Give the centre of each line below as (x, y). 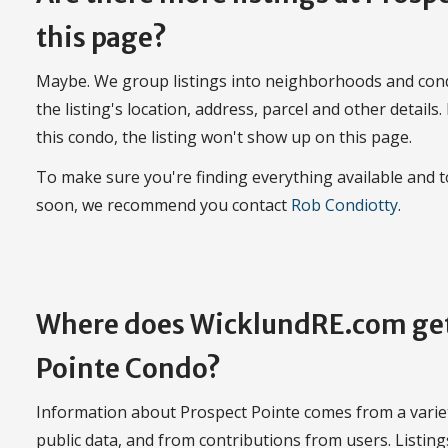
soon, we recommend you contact (163, 205)
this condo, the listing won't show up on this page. (224, 136)
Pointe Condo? (128, 369)
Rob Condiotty (344, 205)
